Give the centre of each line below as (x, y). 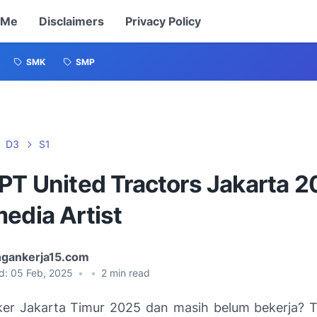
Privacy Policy (163, 21)
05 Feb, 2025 (43, 273)
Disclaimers (71, 21)
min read (128, 273)
